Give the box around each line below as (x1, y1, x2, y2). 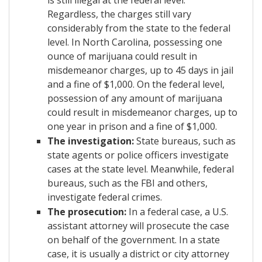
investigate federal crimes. (47, 190, 162, 204)
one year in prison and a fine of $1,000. (47, 119, 217, 133)
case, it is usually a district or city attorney (47, 247, 229, 260)
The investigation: (47, 134, 134, 147)
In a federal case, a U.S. (126, 205, 228, 218)
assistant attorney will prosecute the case (47, 219, 229, 232)
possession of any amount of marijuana (47, 91, 222, 105)
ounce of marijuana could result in (47, 49, 197, 63)
